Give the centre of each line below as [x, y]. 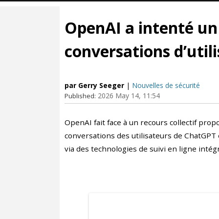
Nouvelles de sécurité [166, 85]
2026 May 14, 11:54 [129, 96]
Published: [80, 96]
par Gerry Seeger [94, 85]
